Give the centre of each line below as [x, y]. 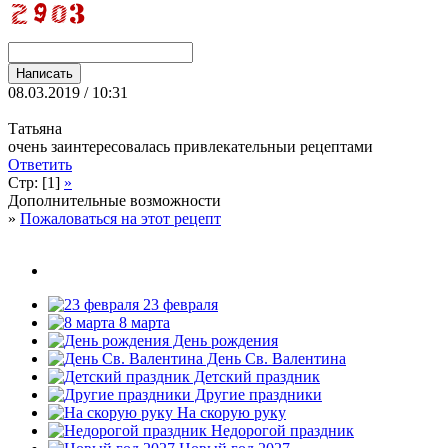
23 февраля [178, 304]
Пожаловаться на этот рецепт [120, 218]
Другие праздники [256, 394]
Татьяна [35, 128]
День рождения [223, 340]
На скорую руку [229, 412]
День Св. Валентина [274, 358]
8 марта [142, 322]
